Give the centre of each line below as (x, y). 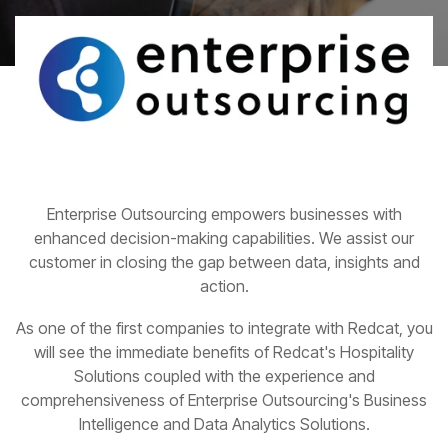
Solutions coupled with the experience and (224, 376)
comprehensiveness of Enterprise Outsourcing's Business (224, 400)
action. (224, 286)
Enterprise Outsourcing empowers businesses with (224, 214)
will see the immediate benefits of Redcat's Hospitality (224, 352)
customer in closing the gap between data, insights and (224, 262)
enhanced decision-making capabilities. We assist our (224, 238)
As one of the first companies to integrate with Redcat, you (224, 328)
